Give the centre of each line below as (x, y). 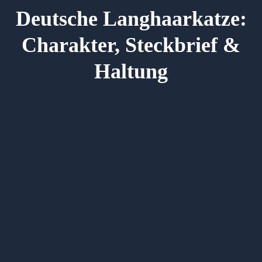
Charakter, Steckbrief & (131, 45)
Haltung (131, 71)
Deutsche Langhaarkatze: (131, 18)
